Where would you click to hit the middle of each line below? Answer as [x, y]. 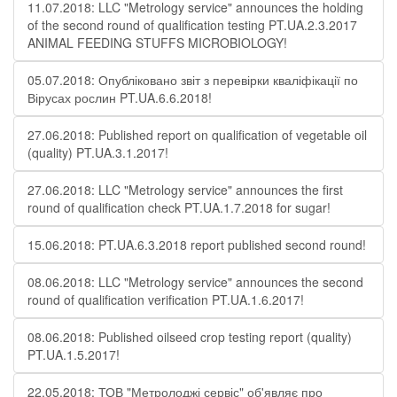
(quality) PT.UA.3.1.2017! [98, 152]
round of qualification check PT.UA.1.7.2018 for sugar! [179, 207]
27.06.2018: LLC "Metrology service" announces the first [185, 190]
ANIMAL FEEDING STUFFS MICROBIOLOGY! [157, 43]
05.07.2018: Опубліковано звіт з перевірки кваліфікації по [193, 80]
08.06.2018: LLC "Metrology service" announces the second [195, 282]
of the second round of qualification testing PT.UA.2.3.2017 [192, 25]
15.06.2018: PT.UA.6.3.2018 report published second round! [197, 245]
